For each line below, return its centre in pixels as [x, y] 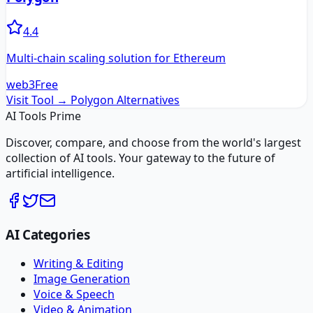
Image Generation [82, 279]
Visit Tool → [37, 100]
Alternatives [147, 100]
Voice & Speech [74, 294]
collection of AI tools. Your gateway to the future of [140, 158]
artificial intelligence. [60, 173]
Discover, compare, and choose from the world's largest [153, 142]
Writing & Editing [79, 264]
